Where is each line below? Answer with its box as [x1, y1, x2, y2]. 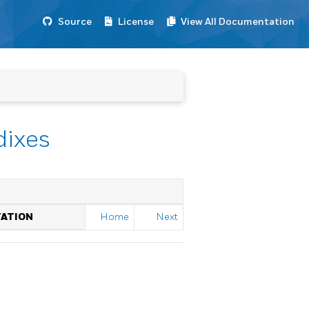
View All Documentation [181, 16, 295, 28]
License [118, 16, 154, 28]
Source [58, 16, 92, 28]
